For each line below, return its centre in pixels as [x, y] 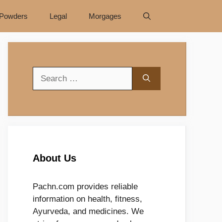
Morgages [105, 16]
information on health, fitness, [87, 199]
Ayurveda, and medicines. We [88, 211]
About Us [55, 158]
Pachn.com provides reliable [85, 187]
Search [45, 73]
